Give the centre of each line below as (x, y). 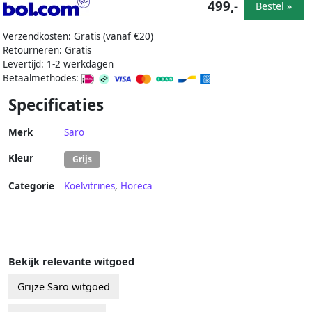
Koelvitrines (89, 186)
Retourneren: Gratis (47, 50)
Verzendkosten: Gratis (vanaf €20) (78, 37)
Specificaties (56, 105)
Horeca (136, 186)
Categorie (31, 186)
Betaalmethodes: (42, 78)
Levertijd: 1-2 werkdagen (58, 64)
